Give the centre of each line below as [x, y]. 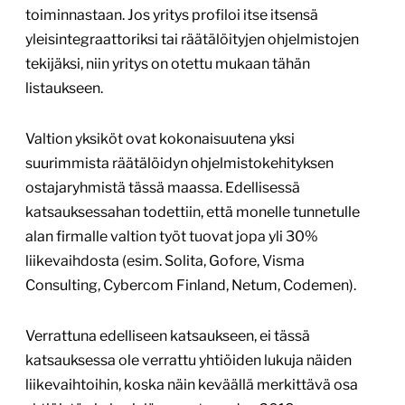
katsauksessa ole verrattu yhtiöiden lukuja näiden [188, 361]
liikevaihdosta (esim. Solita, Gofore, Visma [165, 261]
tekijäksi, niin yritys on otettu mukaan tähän [168, 64]
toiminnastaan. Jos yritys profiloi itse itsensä [172, 15]
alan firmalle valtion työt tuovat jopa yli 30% [172, 237]
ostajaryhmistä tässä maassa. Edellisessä [163, 188]
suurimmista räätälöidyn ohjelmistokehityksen [179, 164]
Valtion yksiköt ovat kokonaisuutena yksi [160, 139]
